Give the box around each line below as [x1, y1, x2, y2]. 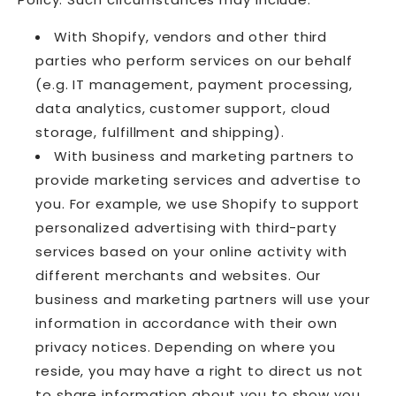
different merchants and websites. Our [35, 266, 322, 286]
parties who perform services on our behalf [35, 51, 353, 71]
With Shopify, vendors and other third [54, 27, 328, 47]
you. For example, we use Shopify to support [35, 194, 360, 214]
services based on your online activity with [35, 242, 347, 262]
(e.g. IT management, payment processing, [35, 75, 353, 95]
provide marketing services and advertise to [35, 171, 362, 190]
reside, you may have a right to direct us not [35, 362, 363, 381]
